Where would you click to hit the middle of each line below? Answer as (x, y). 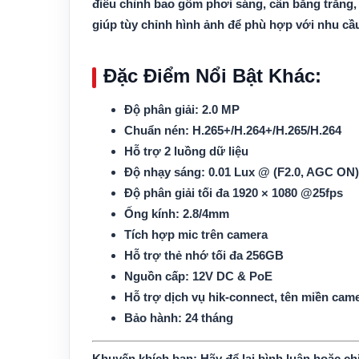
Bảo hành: (153, 318)
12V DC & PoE (231, 276)
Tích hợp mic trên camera (196, 234)
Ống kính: (152, 214)
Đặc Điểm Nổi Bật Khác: (212, 76)
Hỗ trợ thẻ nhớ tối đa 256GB (204, 255)
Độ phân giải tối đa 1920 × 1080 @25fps (234, 193)
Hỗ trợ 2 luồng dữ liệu (186, 151)
